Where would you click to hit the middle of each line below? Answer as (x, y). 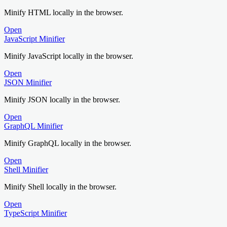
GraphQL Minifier (33, 126)
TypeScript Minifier (35, 213)
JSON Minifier (28, 82)
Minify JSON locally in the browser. (62, 99)
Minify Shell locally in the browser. (60, 186)
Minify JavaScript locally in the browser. (69, 56)
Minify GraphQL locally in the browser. (68, 143)
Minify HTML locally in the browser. (64, 12)
